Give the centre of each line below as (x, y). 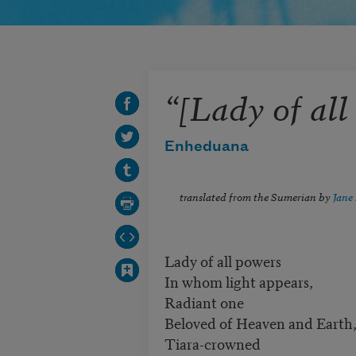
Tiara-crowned (212, 343)
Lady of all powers (222, 261)
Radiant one (204, 302)
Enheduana (206, 147)
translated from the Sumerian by (256, 196)
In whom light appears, (238, 281)
